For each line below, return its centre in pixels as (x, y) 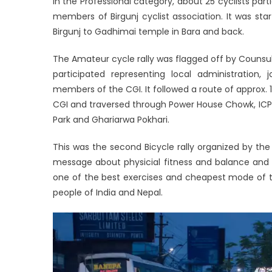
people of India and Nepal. (108, 192)
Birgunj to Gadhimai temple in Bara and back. (148, 31)
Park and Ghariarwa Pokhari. (111, 119)
